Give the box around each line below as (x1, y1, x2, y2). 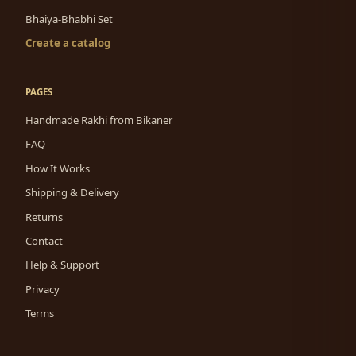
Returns (25, 209, 63, 224)
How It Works (25, 161, 90, 176)
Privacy (25, 281, 60, 296)
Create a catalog (25, 36, 110, 51)
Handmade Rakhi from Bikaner (25, 113, 172, 128)
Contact (25, 234, 63, 249)
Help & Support (25, 257, 99, 273)
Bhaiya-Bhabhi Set (25, 11, 113, 26)
